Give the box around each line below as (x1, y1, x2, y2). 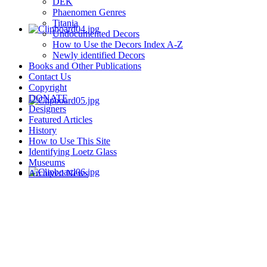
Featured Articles (29, 114, 92, 125)
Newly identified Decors (52, 50, 145, 60)
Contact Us (29, 72, 71, 82)
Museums (29, 157, 65, 167)
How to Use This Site (29, 136, 110, 146)
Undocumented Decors (52, 29, 139, 39)
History (29, 125, 57, 135)
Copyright (29, 82, 67, 92)
